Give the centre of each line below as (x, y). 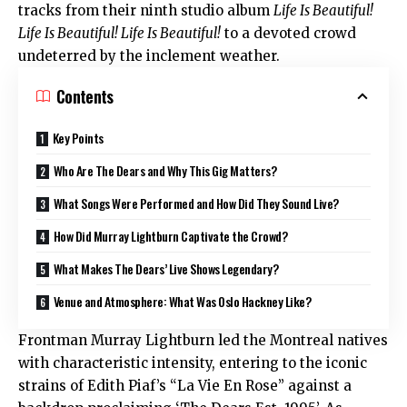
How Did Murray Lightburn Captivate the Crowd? (170, 235)
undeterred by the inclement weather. (149, 55)
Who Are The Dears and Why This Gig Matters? (165, 170)
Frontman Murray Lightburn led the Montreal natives (203, 340)
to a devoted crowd (288, 33)
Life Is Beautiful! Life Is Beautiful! (119, 33)
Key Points (78, 137)
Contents (85, 96)
